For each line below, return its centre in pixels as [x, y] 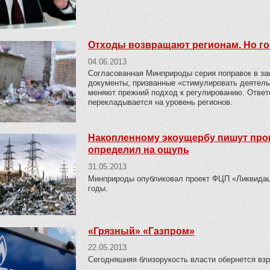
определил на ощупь [139, 150]
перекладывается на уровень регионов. [160, 102]
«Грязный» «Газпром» [141, 231]
